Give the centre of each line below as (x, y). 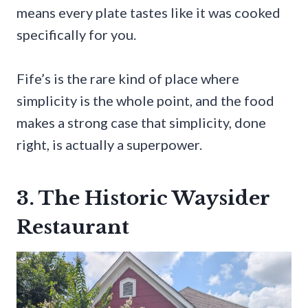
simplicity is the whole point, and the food (145, 100)
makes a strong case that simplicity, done (141, 122)
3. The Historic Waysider (143, 198)
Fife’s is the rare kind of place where (128, 78)
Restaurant (73, 227)
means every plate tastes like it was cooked (148, 12)
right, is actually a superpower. (109, 144)
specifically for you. (76, 34)
